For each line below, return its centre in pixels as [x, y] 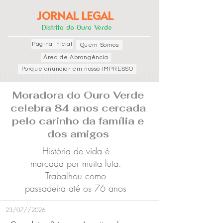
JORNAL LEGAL [75, 16]
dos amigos [78, 134]
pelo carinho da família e [78, 121]
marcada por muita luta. [76, 163]
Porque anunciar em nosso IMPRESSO [77, 69]
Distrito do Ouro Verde [77, 27]
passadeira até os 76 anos [76, 188]
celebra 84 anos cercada [78, 108]
